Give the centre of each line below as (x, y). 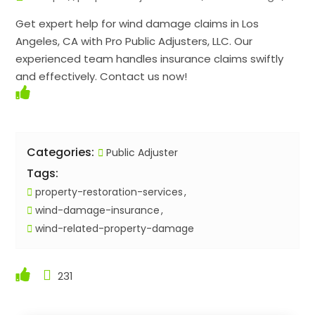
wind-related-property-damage (114, 229)
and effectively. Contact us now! (102, 77)
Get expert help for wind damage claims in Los (137, 24)
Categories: (61, 153)
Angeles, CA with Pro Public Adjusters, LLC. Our (134, 41)
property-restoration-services (108, 192)
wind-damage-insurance (96, 211)
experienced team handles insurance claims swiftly (150, 59)
